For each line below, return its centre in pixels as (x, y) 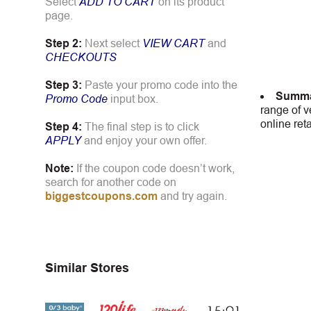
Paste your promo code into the (161, 85)
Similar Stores (87, 268)
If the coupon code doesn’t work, (155, 168)
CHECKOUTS (81, 57)
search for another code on (111, 182)
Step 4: (64, 126)
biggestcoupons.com (101, 196)
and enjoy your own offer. (144, 140)
